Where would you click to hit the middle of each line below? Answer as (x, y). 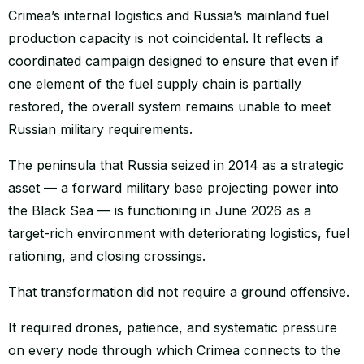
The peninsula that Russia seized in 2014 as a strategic (176, 165)
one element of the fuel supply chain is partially (155, 83)
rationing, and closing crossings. (107, 256)
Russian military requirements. (100, 129)
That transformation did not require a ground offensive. (179, 291)
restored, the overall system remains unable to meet (169, 106)
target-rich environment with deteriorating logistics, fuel (179, 233)
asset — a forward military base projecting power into (173, 187)
